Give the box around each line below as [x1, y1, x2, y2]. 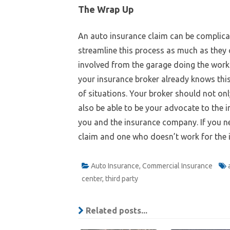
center [82, 174, 102, 183]
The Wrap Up [78, 4, 134, 14]
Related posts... [84, 205, 147, 215]
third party [105, 174, 138, 183]
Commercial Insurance [142, 161, 213, 170]
